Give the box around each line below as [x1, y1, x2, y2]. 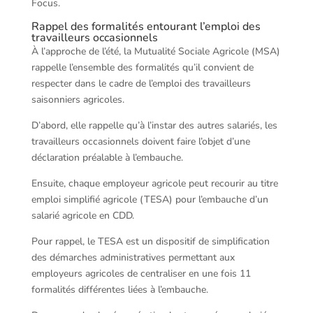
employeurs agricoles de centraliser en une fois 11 [31, 267, 251, 280]
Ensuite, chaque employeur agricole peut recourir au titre [31, 177, 278, 190]
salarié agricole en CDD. [31, 209, 134, 222]
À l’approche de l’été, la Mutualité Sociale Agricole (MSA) [31, 45, 280, 58]
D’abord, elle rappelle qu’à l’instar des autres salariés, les [31, 119, 277, 132]
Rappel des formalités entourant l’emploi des [31, 19, 261, 34]
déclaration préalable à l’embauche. [31, 151, 183, 164]
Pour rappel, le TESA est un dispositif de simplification [31, 235, 270, 248]
